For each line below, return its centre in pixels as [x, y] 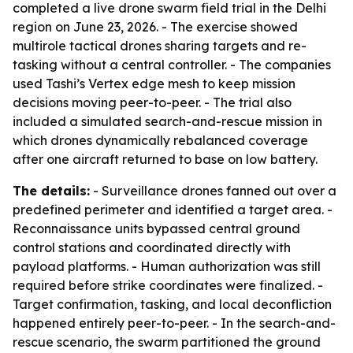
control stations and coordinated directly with [152, 247]
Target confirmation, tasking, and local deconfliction [172, 304]
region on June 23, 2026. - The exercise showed [155, 27]
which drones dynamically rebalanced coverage [160, 140]
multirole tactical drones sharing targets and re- [160, 46]
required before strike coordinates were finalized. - [168, 285]
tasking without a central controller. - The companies [172, 65]
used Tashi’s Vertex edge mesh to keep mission [154, 84]
